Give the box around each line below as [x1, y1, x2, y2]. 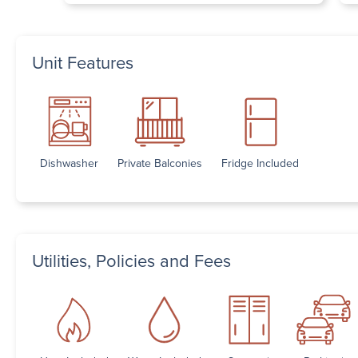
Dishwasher [40, 154, 98, 172]
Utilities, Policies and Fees [32, 247, 231, 274]
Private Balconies [117, 154, 202, 172]
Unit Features [32, 49, 133, 76]
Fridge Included [221, 154, 299, 172]
